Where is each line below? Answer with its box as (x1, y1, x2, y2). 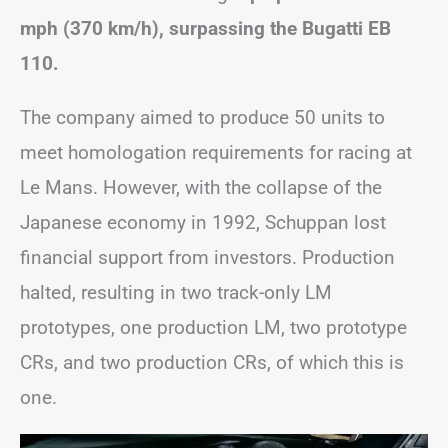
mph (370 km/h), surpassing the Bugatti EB (20, 16, 391, 40)
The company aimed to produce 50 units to (20, 105, 385, 129)
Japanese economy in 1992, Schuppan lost (20, 210, 386, 234)
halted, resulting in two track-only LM (20, 280, 332, 304)
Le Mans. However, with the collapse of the (20, 175, 382, 199)
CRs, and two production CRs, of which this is (20, 350, 404, 374)
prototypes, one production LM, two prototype (20, 315, 407, 339)
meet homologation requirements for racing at (20, 140, 412, 164)
